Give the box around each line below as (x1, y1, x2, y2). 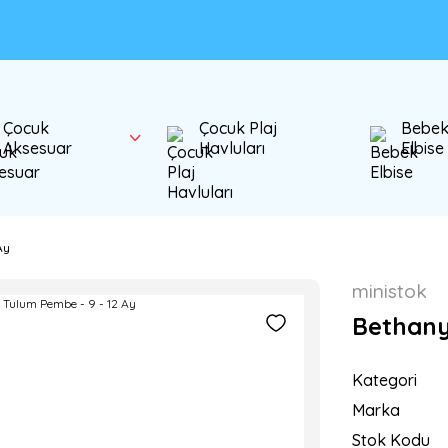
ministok (352, 279, 427, 303)
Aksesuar (2, 138, 72, 158)
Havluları (199, 138, 266, 158)
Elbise (401, 138, 445, 158)
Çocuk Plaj (199, 118, 279, 138)
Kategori (352, 370, 417, 390)
